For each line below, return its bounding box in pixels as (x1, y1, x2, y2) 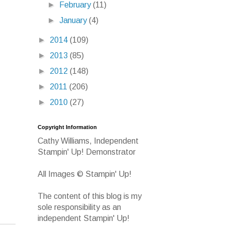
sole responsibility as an (38, 202, 121, 211)
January (59, 16, 89, 25)
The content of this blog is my (38, 191, 142, 200)
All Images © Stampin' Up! (38, 169, 132, 178)
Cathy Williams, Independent (38, 136, 139, 145)
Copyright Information (38, 124, 97, 130)
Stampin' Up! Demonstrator (38, 147, 136, 156)
